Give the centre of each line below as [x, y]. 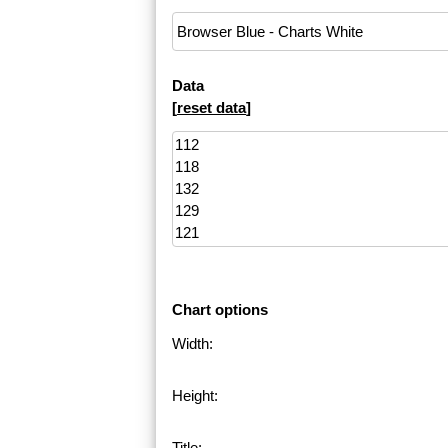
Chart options [220, 310]
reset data [211, 108]
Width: [192, 344]
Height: [195, 396]
